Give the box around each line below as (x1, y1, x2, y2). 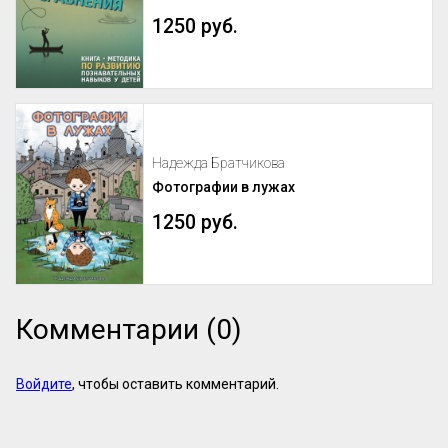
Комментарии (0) (16, 313, 242, 346)
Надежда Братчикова (152, 154, 285, 171)
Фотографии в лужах (152, 178, 295, 195)
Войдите (16, 376, 72, 392)
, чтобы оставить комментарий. (72, 376, 279, 392)
